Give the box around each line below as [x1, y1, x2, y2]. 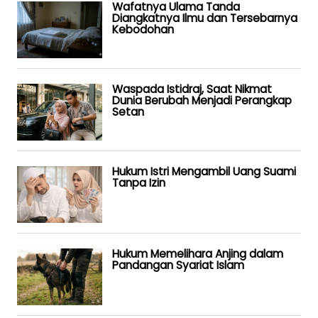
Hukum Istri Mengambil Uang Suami [112, 163, 296, 179]
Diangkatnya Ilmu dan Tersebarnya [112, 10, 297, 26]
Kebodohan [112, 21, 174, 37]
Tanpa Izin [112, 175, 165, 190]
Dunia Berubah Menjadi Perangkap [112, 92, 292, 108]
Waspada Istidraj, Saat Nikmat [112, 81, 272, 97]
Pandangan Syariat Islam [112, 257, 244, 273]
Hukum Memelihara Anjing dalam [112, 246, 283, 261]
